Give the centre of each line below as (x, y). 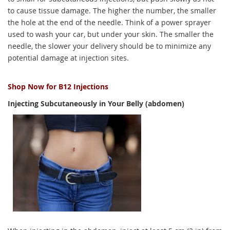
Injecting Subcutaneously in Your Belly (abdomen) (96, 103)
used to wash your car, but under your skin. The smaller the (111, 34)
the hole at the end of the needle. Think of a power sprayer (109, 22)
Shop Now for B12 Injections (58, 87)
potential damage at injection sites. (68, 58)
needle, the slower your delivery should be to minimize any (109, 46)
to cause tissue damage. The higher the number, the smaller (112, 11)
